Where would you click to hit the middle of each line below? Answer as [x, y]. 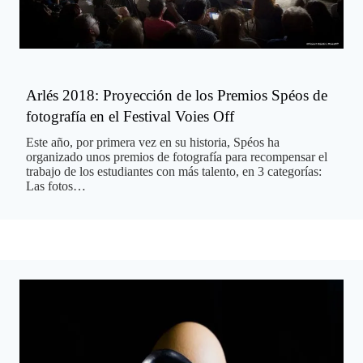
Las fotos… [56, 186]
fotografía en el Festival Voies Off [130, 117]
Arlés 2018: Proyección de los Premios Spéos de [177, 96]
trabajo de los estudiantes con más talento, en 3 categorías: [174, 172]
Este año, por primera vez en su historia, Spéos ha [153, 143]
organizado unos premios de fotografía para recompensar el [177, 157]
